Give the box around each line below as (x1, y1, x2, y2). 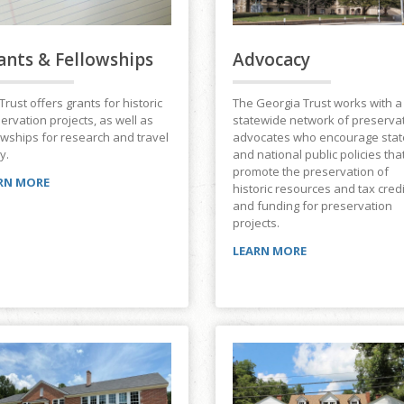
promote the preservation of (233, 163, 389, 180)
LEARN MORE (233, 243, 307, 260)
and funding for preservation (233, 197, 392, 215)
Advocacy (233, 48, 310, 72)
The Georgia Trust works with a (233, 95, 402, 112)
